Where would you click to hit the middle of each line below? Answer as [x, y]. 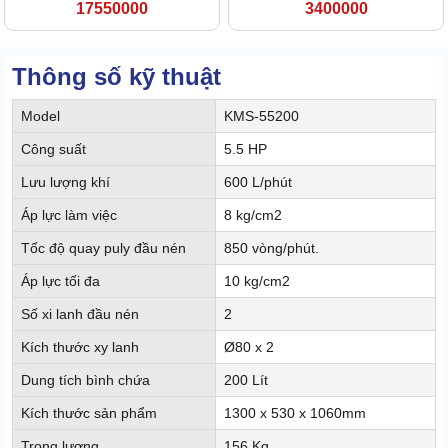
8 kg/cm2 [253, 215]
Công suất [53, 149]
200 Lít [246, 380]
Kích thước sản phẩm [89, 413]
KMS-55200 [261, 116]
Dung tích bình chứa [85, 380]
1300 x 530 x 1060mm [295, 413]
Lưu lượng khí [65, 182]
